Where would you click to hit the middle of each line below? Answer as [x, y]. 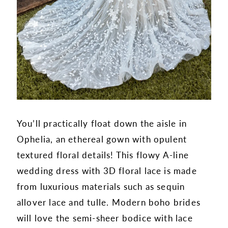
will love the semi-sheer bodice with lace [105, 218]
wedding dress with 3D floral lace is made [107, 170]
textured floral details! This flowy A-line [103, 154]
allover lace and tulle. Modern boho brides [109, 202]
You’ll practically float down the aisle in [102, 123]
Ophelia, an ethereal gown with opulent [102, 139]
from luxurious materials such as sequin [101, 186]
